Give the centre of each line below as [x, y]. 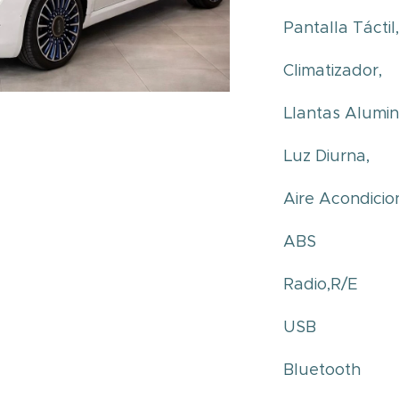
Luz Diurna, [329, 156]
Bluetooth [325, 370]
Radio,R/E [321, 284]
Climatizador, [335, 70]
